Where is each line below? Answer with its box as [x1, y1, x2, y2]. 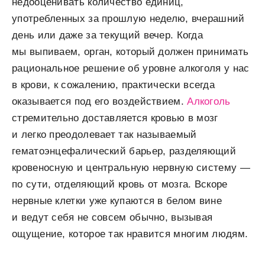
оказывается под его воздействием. [12, 96, 188, 108]
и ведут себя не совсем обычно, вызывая [12, 212, 213, 224]
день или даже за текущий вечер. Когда [12, 30, 203, 41]
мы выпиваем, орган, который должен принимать [12, 46, 249, 58]
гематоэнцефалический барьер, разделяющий [12, 146, 236, 157]
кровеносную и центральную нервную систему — [12, 162, 250, 174]
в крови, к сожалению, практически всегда [12, 79, 215, 91]
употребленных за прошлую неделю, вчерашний [12, 13, 245, 25]
